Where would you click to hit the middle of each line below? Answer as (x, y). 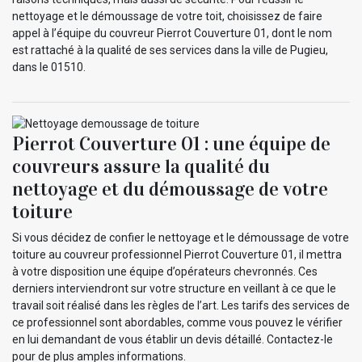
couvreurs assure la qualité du (141, 167)
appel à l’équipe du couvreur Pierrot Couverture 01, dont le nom (172, 33)
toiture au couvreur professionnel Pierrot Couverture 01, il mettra (177, 255)
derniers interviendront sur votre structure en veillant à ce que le (174, 289)
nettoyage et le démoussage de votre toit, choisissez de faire (167, 16)
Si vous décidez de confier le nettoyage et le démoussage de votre (181, 238)
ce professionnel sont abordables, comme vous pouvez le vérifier (177, 323)
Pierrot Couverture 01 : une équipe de (171, 144)
